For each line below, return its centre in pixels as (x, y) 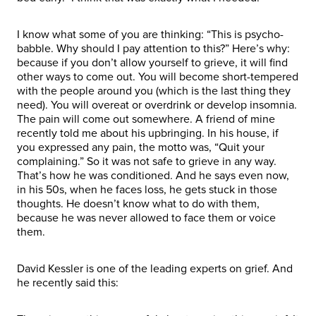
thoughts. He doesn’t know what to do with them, (138, 203)
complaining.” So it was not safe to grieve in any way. (147, 161)
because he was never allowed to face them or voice (146, 218)
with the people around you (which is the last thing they (154, 91)
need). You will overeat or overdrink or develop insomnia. (157, 105)
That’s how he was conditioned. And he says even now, (153, 175)
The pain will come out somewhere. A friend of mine (146, 119)
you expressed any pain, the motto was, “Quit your (141, 147)
